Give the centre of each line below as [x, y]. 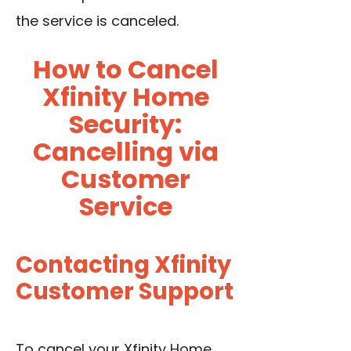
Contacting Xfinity [123, 265]
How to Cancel [125, 70]
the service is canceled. [97, 21]
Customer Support [125, 292]
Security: [125, 125]
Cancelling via [125, 152]
